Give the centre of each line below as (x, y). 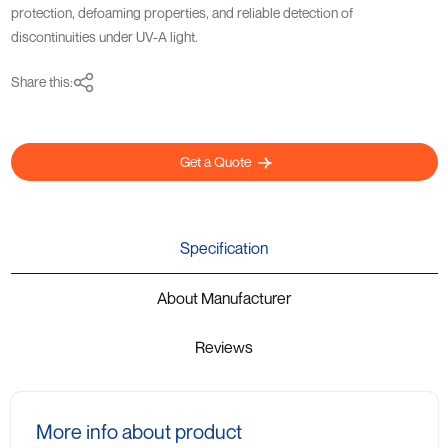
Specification (224, 248)
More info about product (138, 431)
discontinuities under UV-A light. (104, 36)
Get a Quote (217, 161)
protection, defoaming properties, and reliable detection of (181, 12)
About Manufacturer (246, 298)
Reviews (224, 347)
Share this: (41, 81)
